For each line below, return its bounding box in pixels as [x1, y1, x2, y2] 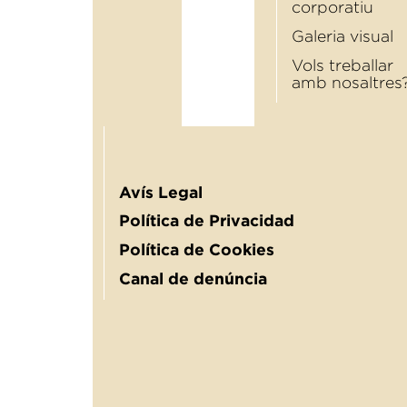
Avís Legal [119, 183, 203, 202]
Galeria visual [292, 26, 393, 45]
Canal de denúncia [119, 269, 267, 288]
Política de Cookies [119, 241, 274, 260]
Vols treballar [292, 55, 393, 74]
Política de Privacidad [119, 212, 294, 231]
